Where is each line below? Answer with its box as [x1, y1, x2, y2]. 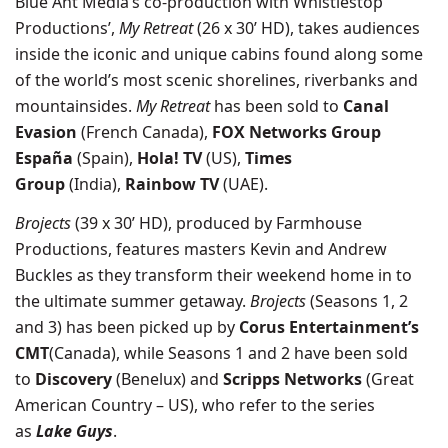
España [15, 147, 77, 169]
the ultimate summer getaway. [15, 290, 250, 312]
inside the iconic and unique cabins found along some [15, 43, 423, 65]
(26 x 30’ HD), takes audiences [193, 17, 420, 39]
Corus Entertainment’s [239, 316, 419, 338]
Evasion [15, 121, 81, 143]
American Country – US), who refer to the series [15, 394, 375, 416]
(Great [362, 368, 414, 390]
